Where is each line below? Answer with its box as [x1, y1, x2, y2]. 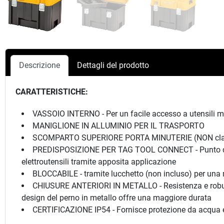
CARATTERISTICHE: [15, 86, 88, 96]
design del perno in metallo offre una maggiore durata [21, 192, 211, 202]
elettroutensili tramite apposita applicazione [21, 156, 176, 166]
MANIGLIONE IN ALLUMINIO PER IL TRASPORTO [32, 120, 204, 130]
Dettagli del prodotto [77, 60, 149, 70]
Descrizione [19, 60, 60, 70]
